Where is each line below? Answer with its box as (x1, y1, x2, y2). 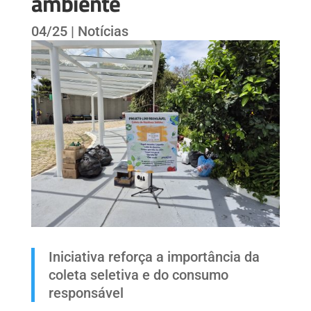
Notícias (77, 23, 128, 40)
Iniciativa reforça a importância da (48, 248, 260, 265)
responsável (48, 284, 124, 301)
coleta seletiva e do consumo (48, 266, 228, 283)
